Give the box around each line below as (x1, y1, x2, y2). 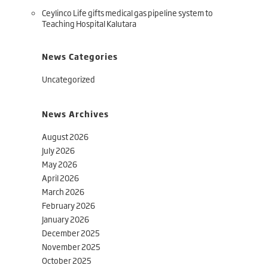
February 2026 (42, 199, 95, 211)
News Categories (42, 50, 118, 62)
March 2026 (42, 185, 84, 197)
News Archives (42, 108, 109, 120)
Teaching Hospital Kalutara (42, 17, 136, 29)
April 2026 (42, 172, 79, 184)
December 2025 (42, 227, 100, 239)
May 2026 (42, 158, 77, 170)
